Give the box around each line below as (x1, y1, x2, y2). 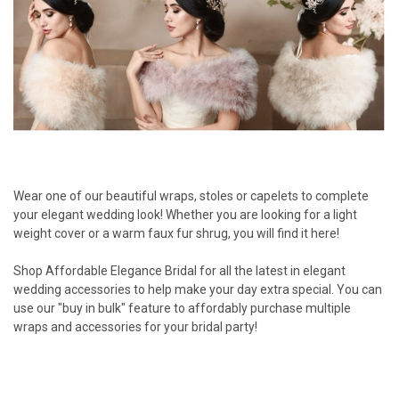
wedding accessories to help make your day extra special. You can (13, 282, 382, 297)
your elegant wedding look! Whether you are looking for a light (13, 208, 357, 223)
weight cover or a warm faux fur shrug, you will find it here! (13, 226, 339, 241)
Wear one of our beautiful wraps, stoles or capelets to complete (13, 189, 369, 204)
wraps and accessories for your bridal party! (13, 320, 257, 335)
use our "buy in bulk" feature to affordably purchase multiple (13, 301, 351, 316)
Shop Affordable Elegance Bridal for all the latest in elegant (13, 264, 346, 279)
